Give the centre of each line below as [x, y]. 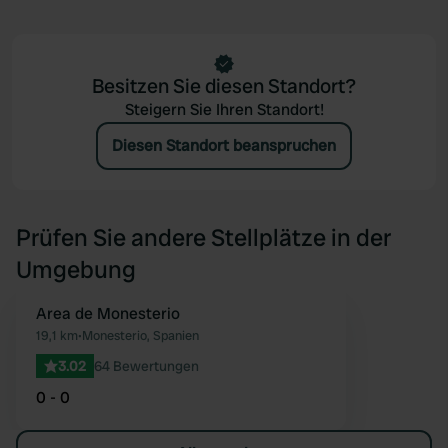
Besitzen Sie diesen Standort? [224, 86]
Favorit [340, 336]
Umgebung [76, 269]
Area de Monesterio [108, 313]
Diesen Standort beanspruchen [224, 145]
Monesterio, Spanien [140, 335]
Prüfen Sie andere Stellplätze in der [203, 237]
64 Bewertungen [146, 366]
